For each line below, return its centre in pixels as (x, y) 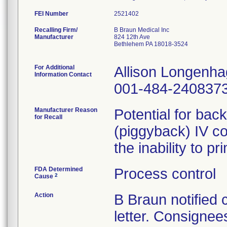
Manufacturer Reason (66, 110)
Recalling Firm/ (56, 30)
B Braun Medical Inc (142, 30)
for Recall (48, 117)
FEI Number (51, 14)
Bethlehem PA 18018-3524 (151, 44)
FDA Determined (59, 169)
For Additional (54, 67)
